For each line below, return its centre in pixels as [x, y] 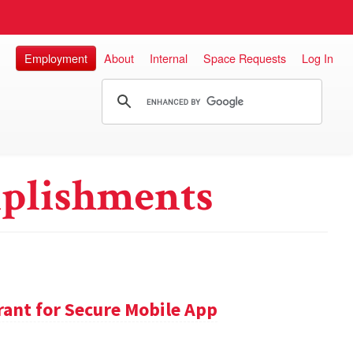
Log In [318, 58]
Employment [56, 58]
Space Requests [245, 58]
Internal [169, 58]
